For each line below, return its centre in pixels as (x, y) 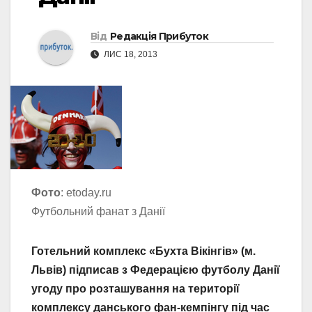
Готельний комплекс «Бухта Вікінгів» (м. (143, 251)
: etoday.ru (86, 193)
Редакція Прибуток (159, 37)
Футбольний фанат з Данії (98, 212)
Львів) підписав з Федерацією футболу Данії (156, 270)
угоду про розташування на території (135, 289)
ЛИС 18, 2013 (130, 55)
